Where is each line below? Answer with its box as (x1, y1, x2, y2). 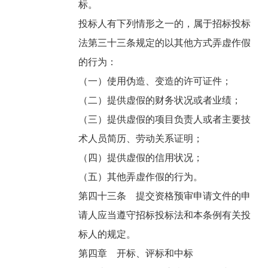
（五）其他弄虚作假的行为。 (78, 172, 206, 182)
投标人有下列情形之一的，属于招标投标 (78, 19, 251, 29)
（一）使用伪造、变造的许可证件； (78, 76, 234, 87)
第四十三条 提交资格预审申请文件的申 (78, 191, 251, 202)
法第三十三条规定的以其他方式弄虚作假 (78, 38, 251, 48)
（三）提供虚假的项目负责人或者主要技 (78, 114, 251, 125)
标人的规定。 (78, 229, 139, 240)
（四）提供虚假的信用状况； (78, 153, 206, 163)
